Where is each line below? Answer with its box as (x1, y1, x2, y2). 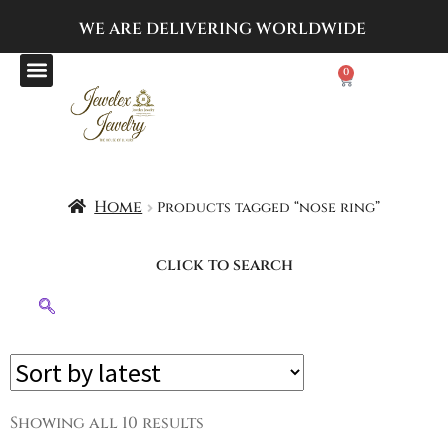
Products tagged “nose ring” (157, 197, 381, 217)
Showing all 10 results (10, 411, 204, 434)
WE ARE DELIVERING (78, 18, 252, 40)
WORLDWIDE (255, 18, 370, 40)
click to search (155, 253, 293, 276)
